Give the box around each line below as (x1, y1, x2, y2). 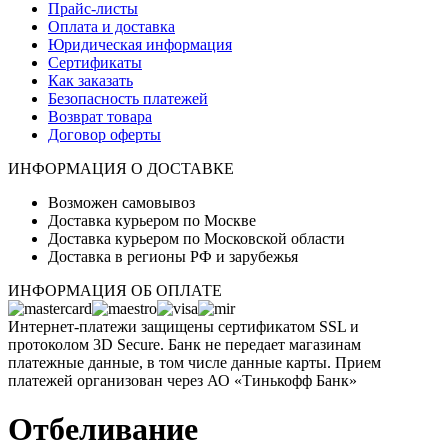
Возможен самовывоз (48, 194, 195, 211)
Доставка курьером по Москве (48, 212, 256, 229)
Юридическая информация (48, 36, 232, 53)
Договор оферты (48, 126, 161, 143)
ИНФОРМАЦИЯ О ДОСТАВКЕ (8, 160, 234, 177)
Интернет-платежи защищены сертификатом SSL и (8, 318, 359, 335)
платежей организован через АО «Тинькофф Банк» (8, 372, 357, 389)
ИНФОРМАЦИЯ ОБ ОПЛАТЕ (8, 282, 222, 299)
